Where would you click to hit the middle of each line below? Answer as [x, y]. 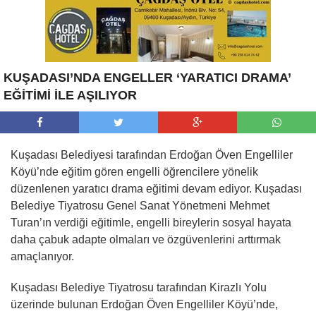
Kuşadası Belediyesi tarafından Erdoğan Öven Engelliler [152, 154]
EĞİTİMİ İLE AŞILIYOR [70, 95]
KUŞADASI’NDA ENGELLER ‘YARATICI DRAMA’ [147, 77]
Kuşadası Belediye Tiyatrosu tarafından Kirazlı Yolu [139, 287]
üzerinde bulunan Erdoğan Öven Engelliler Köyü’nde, [144, 304]
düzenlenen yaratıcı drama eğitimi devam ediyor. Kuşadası [156, 188]
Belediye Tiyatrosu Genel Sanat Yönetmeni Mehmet [140, 205]
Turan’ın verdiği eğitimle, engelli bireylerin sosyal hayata [151, 222]
